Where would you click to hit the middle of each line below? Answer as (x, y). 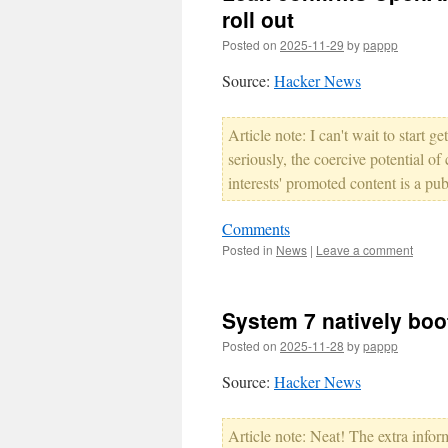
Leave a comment (364, 249)
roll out (258, 19)
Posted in (247, 249)
